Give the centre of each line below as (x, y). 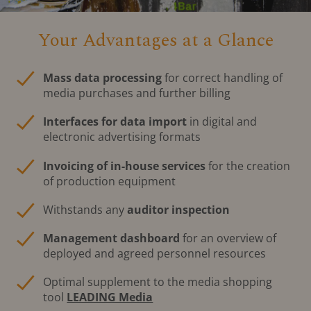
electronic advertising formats (122, 137)
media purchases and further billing (137, 93)
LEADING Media (110, 297)
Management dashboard (112, 238)
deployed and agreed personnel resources (155, 253)
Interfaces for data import (115, 122)
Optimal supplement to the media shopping (158, 282)
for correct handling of (222, 78)
